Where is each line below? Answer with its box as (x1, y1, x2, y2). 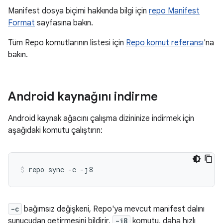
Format (8, 18, 35, 28)
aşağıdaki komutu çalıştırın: (8, 125, 103, 135)
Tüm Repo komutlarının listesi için (8, 38, 126, 48)
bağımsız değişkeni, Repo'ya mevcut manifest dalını (22, 204, 205, 214)
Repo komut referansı (126, 38, 204, 48)
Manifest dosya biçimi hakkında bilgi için (8, 6, 149, 16)
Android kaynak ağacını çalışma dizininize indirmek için (8, 113, 194, 123)
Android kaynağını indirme (8, 89, 158, 104)
